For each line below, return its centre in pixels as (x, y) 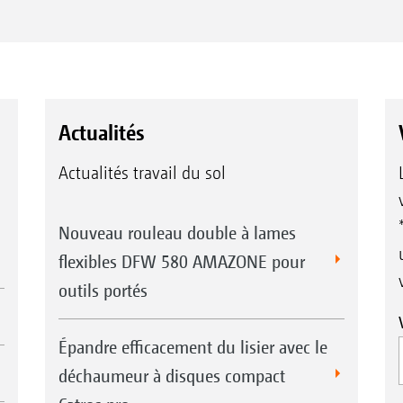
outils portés (103, 291)
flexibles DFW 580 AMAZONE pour (181, 262)
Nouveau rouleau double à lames (177, 233)
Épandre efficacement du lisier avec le (193, 347)
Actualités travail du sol (142, 174)
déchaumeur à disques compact (171, 376)
